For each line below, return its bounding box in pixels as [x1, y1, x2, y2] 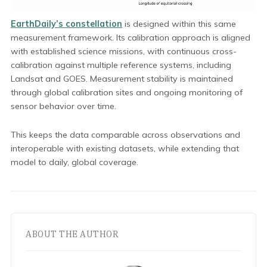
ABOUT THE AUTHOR [26, 228, 118, 240]
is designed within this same [122, 18, 236, 29]
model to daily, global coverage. [11, 156, 138, 167]
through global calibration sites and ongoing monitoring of [11, 86, 243, 98]
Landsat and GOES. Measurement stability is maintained [11, 73, 233, 84]
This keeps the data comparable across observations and [11, 129, 240, 140]
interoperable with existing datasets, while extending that [11, 142, 239, 154]
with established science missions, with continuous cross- [11, 45, 237, 57]
